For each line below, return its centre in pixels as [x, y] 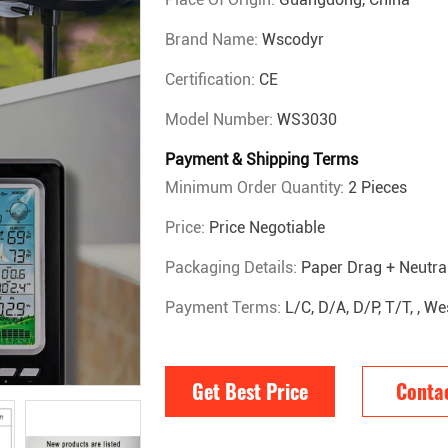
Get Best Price [250, 391]
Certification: [212, 79]
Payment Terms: [225, 307]
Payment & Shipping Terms [261, 159]
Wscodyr [293, 39]
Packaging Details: [233, 267]
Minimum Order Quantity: [256, 187]
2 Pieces [377, 187]
